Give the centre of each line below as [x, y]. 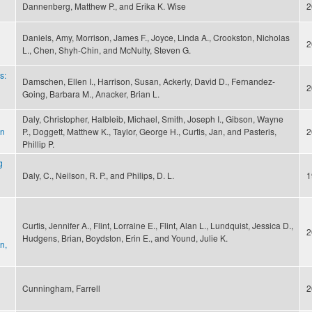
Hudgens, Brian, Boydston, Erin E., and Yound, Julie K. [125, 238]
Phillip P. [38, 144]
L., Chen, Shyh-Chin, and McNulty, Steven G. [107, 50]
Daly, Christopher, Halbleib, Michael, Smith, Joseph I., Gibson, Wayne [153, 119]
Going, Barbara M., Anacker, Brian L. [91, 94]
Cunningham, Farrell [61, 288]
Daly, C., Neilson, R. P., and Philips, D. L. [98, 175]
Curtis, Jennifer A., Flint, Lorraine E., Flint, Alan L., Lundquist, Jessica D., [158, 226]
